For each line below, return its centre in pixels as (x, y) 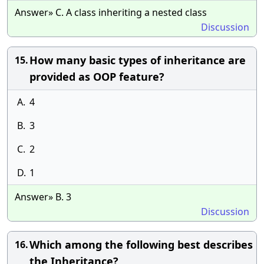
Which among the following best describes (141, 245)
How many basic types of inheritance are (138, 60)
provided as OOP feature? (97, 77)
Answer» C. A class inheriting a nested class (111, 12)
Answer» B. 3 (43, 197)
